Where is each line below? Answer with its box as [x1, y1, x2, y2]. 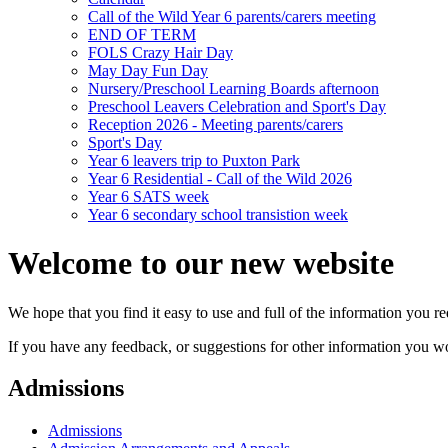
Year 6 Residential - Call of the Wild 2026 [88, 169, 352, 187]
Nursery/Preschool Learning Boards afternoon [88, 79, 379, 97]
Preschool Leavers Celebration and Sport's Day [88, 97, 386, 115]
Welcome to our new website [8, 245, 394, 282]
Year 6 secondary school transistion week [88, 205, 348, 223]
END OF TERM [88, 25, 196, 43]
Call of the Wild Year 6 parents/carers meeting [88, 7, 376, 25]
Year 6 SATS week [88, 187, 209, 205]
